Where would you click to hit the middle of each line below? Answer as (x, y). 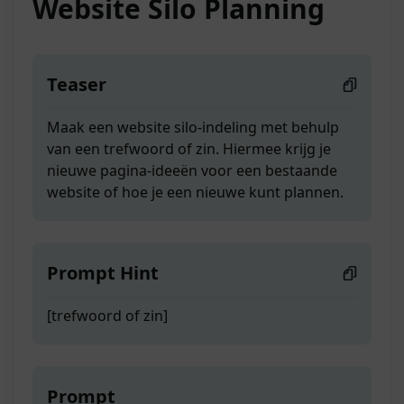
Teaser (77, 85)
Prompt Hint (103, 273)
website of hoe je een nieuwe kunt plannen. (195, 193)
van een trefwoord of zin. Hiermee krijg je (189, 149)
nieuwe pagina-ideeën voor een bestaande (192, 171)
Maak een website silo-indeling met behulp (193, 128)
